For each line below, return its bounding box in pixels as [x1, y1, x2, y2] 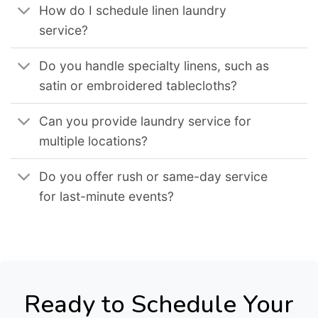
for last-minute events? [39, 188, 175, 204]
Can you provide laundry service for [39, 113, 252, 128]
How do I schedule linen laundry [39, 2, 227, 18]
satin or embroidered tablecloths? [39, 77, 238, 93]
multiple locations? [39, 133, 148, 148]
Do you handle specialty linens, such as [39, 57, 270, 73]
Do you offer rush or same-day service [39, 168, 268, 184]
